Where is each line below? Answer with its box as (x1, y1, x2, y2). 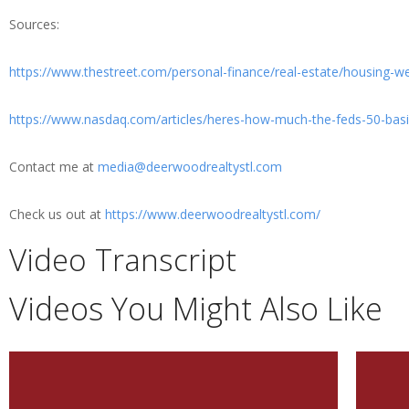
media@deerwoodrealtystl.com (98, 158, 282, 176)
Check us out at (9, 205, 105, 224)
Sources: (9, 16, 59, 34)
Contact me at (9, 158, 98, 176)
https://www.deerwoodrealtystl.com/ (105, 205, 320, 224)
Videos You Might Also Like (9, 288, 383, 330)
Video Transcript (9, 239, 236, 281)
